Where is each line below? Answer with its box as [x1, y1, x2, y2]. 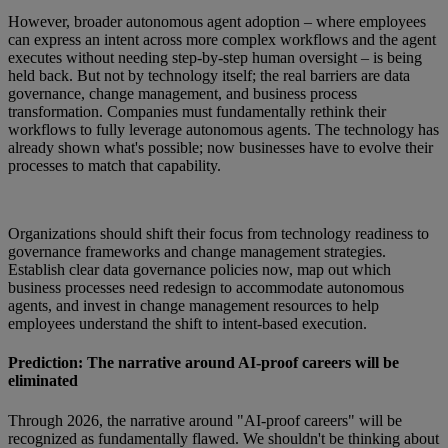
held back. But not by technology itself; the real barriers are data [8, 67, 410, 85]
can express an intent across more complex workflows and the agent [8, 31, 436, 49]
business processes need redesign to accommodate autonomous [8, 279, 404, 297]
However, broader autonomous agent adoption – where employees [8, 13, 426, 31]
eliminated [8, 372, 78, 390]
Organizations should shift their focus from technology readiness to [8, 225, 429, 243]
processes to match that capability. [8, 157, 221, 175]
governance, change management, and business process [8, 85, 357, 103]
